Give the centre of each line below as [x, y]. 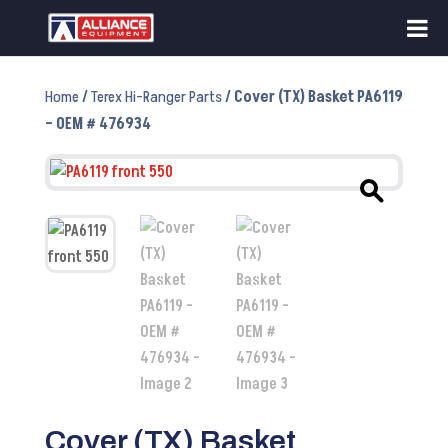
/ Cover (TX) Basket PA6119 [312, 97]
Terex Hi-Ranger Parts [156, 97]
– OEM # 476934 [97, 124]
